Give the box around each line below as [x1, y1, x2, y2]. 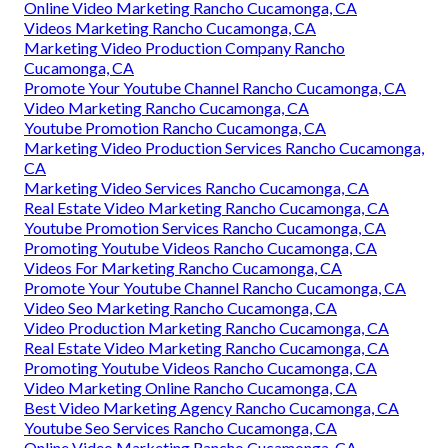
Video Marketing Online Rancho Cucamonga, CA [24, 377, 357, 397]
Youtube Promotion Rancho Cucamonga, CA [24, 117, 326, 137]
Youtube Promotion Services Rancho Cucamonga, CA [24, 217, 386, 237]
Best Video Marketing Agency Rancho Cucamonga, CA [24, 397, 399, 417]
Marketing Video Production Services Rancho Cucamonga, [24, 137, 424, 157]
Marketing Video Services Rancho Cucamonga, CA [24, 177, 369, 197]
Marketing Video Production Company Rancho [24, 37, 345, 57]
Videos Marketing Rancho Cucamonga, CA [24, 17, 316, 37]
